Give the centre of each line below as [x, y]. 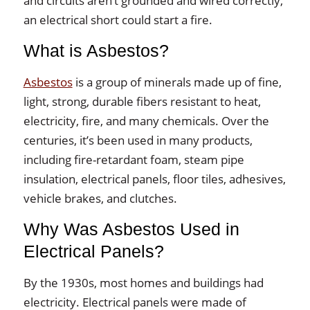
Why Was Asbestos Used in [131, 229]
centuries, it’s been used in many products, [138, 140]
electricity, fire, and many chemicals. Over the [146, 120]
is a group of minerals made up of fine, [177, 82]
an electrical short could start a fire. [118, 19]
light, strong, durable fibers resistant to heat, [142, 101]
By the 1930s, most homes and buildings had [143, 282]
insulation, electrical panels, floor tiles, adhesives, [154, 179]
